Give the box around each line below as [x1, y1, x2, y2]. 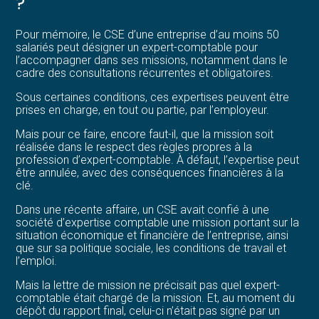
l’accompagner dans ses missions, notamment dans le [16, 53, 288, 67]
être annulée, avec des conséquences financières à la [16, 165, 284, 179]
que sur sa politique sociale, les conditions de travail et [16, 241, 287, 255]
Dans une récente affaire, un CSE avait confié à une [16, 202, 270, 216]
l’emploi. [16, 253, 58, 268]
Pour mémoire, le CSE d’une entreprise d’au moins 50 [16, 27, 280, 41]
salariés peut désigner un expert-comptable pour [16, 40, 258, 54]
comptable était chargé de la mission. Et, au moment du [16, 291, 296, 305]
